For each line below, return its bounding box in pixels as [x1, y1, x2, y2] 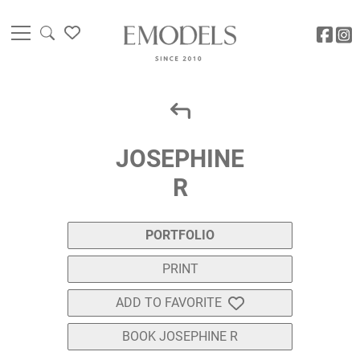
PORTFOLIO [145, 227, 215, 243]
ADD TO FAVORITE [116, 295, 222, 311]
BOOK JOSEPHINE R [122, 329, 238, 345]
